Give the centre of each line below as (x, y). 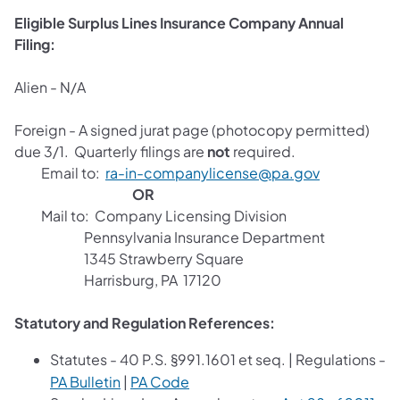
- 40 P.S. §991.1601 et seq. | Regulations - (248, 360)
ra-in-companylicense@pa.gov (212, 173)
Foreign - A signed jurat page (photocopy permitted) (192, 130)
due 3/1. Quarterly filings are (111, 152)
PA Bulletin (85, 382)
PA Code (160, 382)
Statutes (80, 360)
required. (263, 152)
